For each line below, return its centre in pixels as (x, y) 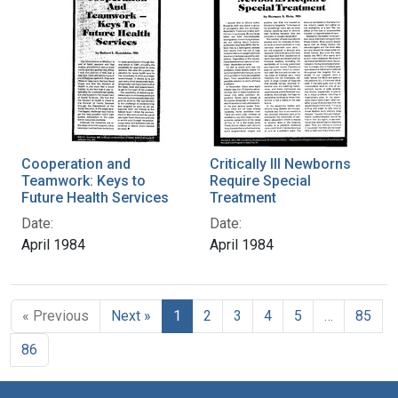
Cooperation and (76, 163)
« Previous (56, 315)
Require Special (260, 180)
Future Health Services (95, 197)
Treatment (243, 197)
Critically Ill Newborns (280, 163)
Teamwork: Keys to (84, 180)
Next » (131, 315)
